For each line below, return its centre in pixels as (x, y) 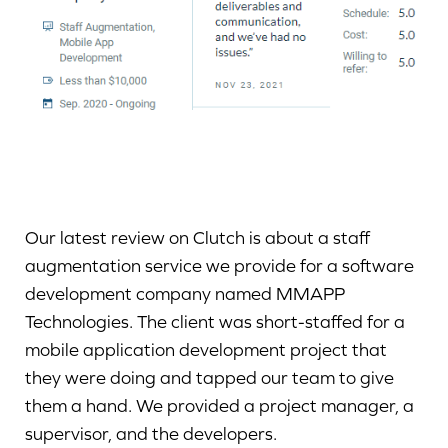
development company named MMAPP (185, 293)
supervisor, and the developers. (153, 433)
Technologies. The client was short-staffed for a (215, 321)
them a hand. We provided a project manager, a (219, 405)
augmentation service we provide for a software (219, 265)
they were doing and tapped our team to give (209, 377)
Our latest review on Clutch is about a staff (197, 237)
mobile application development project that (206, 349)
